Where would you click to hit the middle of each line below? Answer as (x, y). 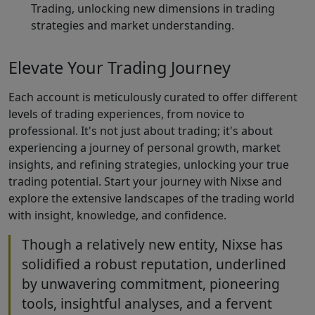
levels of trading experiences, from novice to (127, 114)
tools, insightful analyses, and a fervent (147, 303)
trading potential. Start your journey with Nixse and (145, 181)
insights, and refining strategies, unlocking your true (149, 164)
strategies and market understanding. (133, 26)
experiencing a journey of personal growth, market (144, 147)
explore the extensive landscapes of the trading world (152, 198)
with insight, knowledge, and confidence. (117, 215)
